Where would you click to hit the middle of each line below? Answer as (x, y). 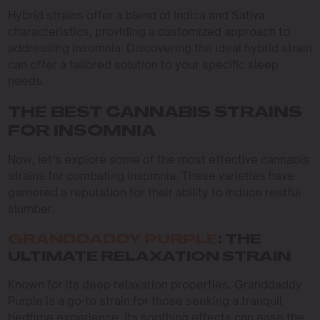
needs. (26, 81)
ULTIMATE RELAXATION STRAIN (149, 258)
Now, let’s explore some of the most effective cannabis (158, 160)
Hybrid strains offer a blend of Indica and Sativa (136, 15)
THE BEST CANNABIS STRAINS (155, 114)
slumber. (31, 209)
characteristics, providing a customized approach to (149, 32)
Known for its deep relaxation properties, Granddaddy (155, 285)
